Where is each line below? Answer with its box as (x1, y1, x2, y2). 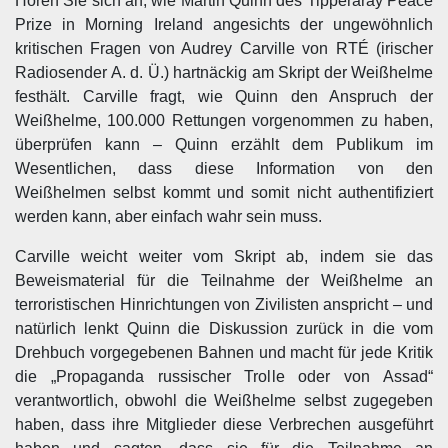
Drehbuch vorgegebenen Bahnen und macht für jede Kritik (15, 344, 433, 361)
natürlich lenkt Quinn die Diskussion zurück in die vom (15, 320, 433, 337)
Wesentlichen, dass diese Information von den (15, 160, 433, 177)
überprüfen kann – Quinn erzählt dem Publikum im (15, 136, 433, 153)
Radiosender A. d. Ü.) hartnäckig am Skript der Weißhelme (15, 64, 433, 81)
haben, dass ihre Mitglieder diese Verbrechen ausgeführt (15, 416, 433, 433)
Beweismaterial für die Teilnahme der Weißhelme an (15, 272, 433, 289)
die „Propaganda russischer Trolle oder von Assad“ (15, 368, 433, 385)
